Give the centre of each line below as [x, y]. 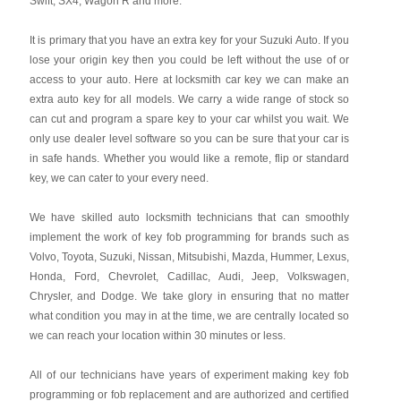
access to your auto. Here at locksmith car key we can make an [189, 80]
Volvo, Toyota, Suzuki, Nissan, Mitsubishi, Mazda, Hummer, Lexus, [189, 257]
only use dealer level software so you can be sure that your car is [189, 139]
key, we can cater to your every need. [119, 178]
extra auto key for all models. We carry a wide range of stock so [189, 99]
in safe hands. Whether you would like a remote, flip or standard [189, 158]
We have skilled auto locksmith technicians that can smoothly [189, 218]
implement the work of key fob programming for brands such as [189, 237]
